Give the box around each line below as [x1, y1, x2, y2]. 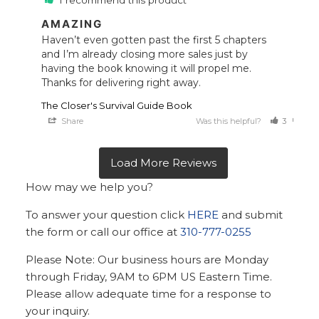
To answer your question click [26, 208, 188, 222]
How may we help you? [26, 180, 154, 194]
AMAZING [41, 17, 103, 31]
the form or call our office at [26, 225, 181, 239]
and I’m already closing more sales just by [41, 48, 249, 61]
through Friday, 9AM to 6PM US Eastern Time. [26, 270, 273, 284]
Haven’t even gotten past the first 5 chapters [41, 33, 267, 47]
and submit [219, 208, 283, 222]
